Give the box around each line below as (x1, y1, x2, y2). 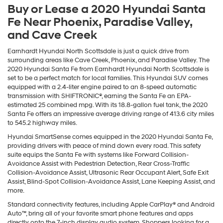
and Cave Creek (7, 27, 97, 43)
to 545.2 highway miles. (7, 118, 77, 127)
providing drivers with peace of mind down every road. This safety (7, 141, 201, 150)
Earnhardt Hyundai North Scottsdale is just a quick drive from (7, 47, 189, 55)
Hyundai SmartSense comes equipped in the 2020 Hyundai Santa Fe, (7, 132, 213, 141)
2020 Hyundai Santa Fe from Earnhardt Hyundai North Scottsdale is (7, 65, 209, 73)
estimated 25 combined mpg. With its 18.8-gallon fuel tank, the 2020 (7, 101, 208, 109)
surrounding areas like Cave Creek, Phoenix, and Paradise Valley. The (7, 56, 210, 64)
